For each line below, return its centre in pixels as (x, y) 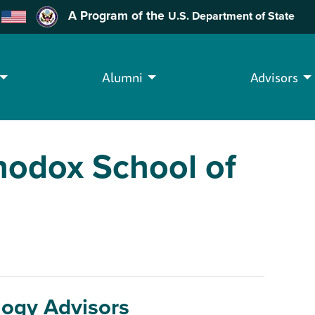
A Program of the (113, 16)
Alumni (122, 77)
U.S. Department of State (232, 16)
